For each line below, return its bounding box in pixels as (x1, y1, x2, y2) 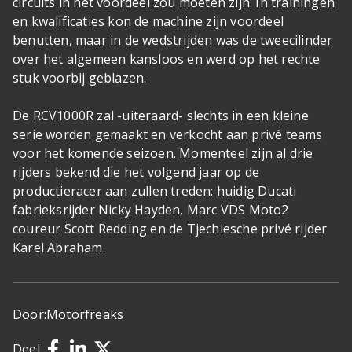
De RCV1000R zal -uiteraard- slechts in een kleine (13, 107, 309, 125)
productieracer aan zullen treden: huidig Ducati (13, 182, 297, 200)
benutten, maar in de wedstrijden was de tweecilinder (13, 31, 333, 49)
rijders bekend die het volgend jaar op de (13, 163, 260, 181)
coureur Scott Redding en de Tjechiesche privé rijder (13, 220, 328, 238)
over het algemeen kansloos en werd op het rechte (13, 50, 321, 68)
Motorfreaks (46, 306, 124, 324)
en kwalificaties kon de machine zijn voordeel (13, 13, 284, 31)
